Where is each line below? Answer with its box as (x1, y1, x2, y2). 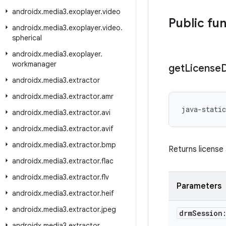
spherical (12, 33, 42, 42)
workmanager (12, 60, 56, 69)
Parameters (177, 181, 221, 191)
